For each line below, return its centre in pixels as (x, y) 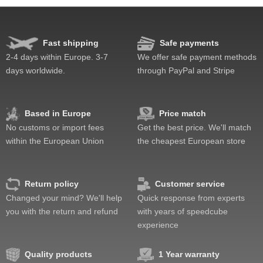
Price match (182, 114)
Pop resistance (49, 23)
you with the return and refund (62, 212)
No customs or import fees (55, 128)
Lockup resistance (44, 37)
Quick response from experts (191, 198)
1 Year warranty (189, 254)
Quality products (58, 254)
